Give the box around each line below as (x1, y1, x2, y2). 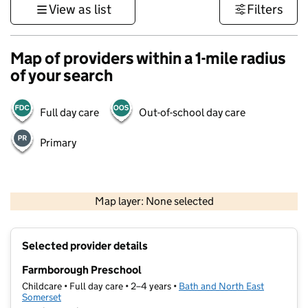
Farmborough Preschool (22, 263, 142, 277)
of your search (10, 65, 113, 85)
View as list (48, 1, 111, 17)
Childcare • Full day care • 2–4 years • (22, 280, 179, 293)
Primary (40, 136, 76, 149)
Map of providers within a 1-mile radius (10, 48, 286, 68)
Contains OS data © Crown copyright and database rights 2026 (114, 207, 295, 217)
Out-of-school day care (139, 106, 245, 119)
